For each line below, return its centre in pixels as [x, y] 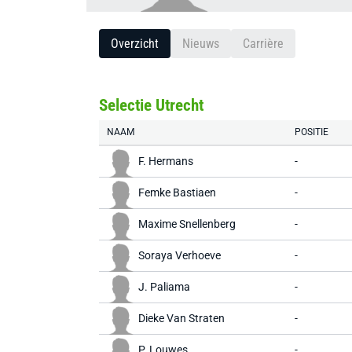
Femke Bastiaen [177, 192]
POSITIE [312, 132]
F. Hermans [166, 161]
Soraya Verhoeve [180, 255]
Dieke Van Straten [181, 318]
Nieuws [201, 44]
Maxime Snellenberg [187, 224]
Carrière [263, 44]
